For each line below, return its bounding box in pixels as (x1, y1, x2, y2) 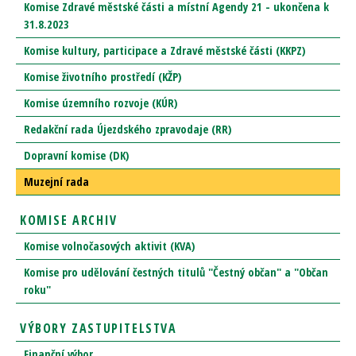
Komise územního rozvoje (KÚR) (24, 95, 177, 111)
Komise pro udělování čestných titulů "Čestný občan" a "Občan (24, 265, 328, 281)
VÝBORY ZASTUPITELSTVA (20, 319, 177, 338)
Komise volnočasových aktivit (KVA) (24, 238, 195, 254)
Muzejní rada (24, 174, 89, 190)
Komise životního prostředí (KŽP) (24, 69, 181, 85)
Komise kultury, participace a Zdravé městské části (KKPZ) (24, 43, 305, 59)
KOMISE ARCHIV (20, 211, 118, 230)
